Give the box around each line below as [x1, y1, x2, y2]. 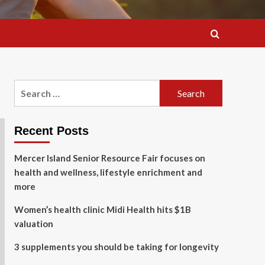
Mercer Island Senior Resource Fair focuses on [14, 153, 205, 163]
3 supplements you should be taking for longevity [14, 241, 219, 252]
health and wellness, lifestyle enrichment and [14, 167, 202, 177]
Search [13, 81, 44, 92]
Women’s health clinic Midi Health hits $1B [14, 204, 191, 215]
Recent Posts [14, 124, 89, 137]
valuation [14, 218, 53, 229]
